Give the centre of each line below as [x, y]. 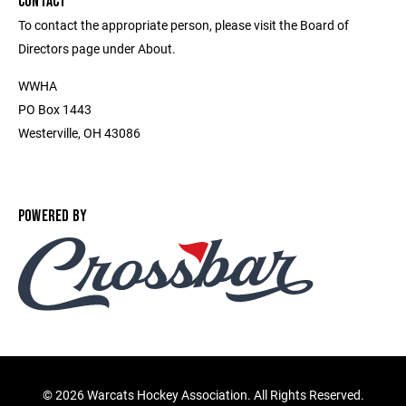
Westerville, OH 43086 [79, 133]
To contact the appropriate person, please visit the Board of [184, 25]
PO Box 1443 [55, 109]
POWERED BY [53, 216]
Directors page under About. [97, 48]
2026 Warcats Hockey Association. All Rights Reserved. [209, 395]
